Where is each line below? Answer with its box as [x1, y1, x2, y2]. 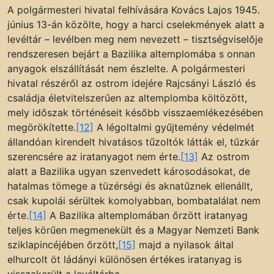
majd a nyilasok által [136, 239, 234, 251]
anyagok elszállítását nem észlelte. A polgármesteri [7, 62, 245, 75]
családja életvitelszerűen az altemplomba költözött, [7, 92, 247, 105]
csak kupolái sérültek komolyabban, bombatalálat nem [7, 194, 261, 207]
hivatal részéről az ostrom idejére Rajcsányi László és [7, 77, 256, 90]
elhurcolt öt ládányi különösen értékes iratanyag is [7, 253, 242, 266]
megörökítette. [7, 121, 76, 134]
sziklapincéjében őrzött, [7, 239, 118, 251]
